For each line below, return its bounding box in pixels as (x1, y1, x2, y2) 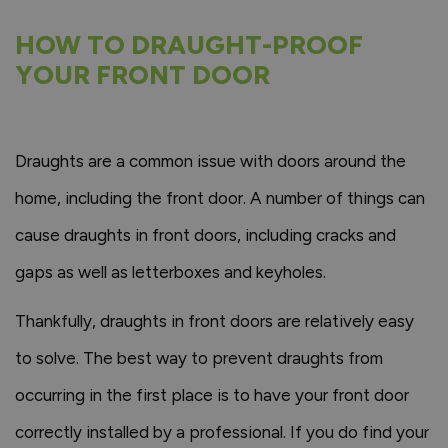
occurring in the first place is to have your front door (15, 385, 409, 405)
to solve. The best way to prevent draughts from (15, 348, 383, 368)
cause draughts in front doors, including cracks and (15, 225, 396, 245)
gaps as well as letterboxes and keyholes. (15, 262, 326, 282)
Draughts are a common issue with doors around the (15, 151, 406, 171)
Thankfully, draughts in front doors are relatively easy (15, 311, 414, 331)
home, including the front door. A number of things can (15, 188, 425, 208)
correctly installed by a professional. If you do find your (15, 422, 429, 442)
